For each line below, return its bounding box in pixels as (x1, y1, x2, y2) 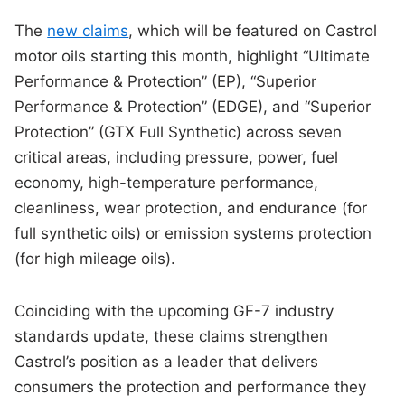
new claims (47, 22, 129, 41)
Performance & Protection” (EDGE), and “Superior (14, 98, 372, 117)
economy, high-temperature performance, (14, 174, 319, 193)
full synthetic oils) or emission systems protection (14, 224, 372, 243)
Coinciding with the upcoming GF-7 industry (14, 302, 334, 321)
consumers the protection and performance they (14, 378, 367, 397)
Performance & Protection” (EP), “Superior (14, 72, 317, 91)
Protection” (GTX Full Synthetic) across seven (14, 123, 343, 142)
